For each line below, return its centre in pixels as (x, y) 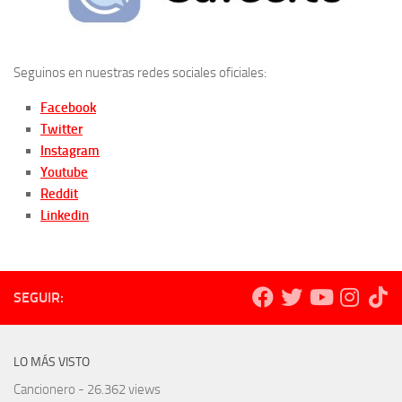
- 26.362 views (118, 389)
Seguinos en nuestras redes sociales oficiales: (140, 72)
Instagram (70, 150)
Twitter (61, 129)
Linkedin (65, 215)
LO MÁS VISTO (52, 362)
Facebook (68, 107)
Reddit (59, 193)
